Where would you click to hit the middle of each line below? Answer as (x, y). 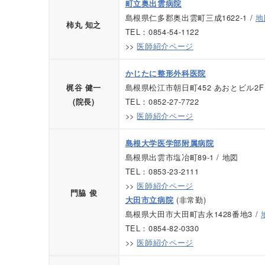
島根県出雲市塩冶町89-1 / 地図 (182, 157)
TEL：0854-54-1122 (162, 32)
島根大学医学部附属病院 (169, 143)
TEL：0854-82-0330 (162, 228)
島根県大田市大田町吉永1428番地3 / (193, 214)
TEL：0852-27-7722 (162, 102)
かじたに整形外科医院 (165, 74)
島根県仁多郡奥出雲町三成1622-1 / (190, 18)
